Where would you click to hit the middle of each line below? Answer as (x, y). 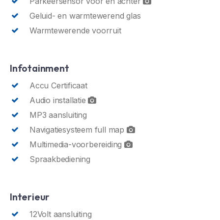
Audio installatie (59, 100)
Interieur (30, 196)
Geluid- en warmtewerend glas (85, 15)
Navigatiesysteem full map (78, 129)
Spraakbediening (60, 159)
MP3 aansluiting (58, 115)
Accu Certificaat (58, 85)
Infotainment (40, 68)
